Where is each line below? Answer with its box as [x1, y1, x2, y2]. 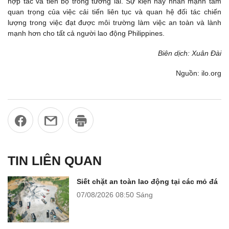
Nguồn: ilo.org [176, 69, 221, 78]
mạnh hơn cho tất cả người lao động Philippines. [8, 29, 165, 37]
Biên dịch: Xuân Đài [158, 49, 221, 58]
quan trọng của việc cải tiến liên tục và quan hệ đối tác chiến [8, 7, 221, 16]
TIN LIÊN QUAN [8, 153, 102, 168]
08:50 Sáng [116, 190, 153, 199]
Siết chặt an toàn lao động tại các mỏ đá [77, 177, 218, 186]
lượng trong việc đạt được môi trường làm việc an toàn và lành [8, 18, 221, 27]
